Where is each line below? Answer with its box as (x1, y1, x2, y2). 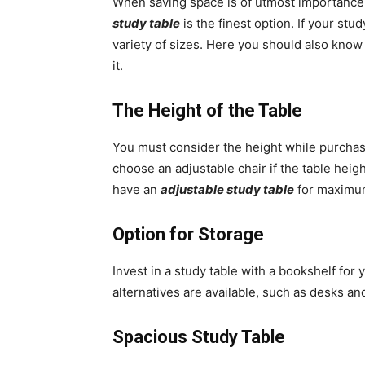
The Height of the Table (112, 100, 302, 121)
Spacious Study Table (112, 327, 285, 348)
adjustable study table (161, 182, 294, 198)
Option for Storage (112, 224, 264, 245)
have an (112, 182, 161, 198)
